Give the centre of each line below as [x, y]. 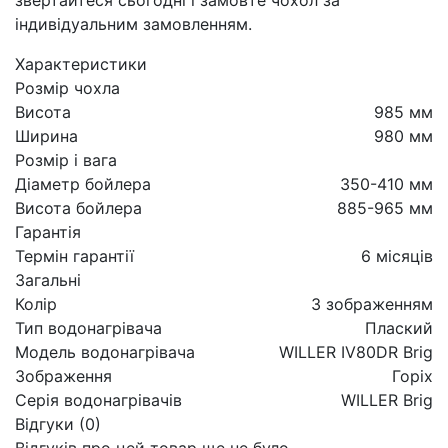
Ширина [46, 135]
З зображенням [372, 303]
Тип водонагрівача [88, 327]
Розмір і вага [66, 159]
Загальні [48, 279]
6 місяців [397, 255]
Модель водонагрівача [105, 351]
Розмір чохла [67, 87]
